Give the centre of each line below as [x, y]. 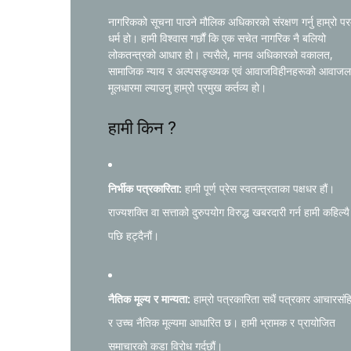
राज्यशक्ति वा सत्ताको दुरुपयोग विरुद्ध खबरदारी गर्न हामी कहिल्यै [229, 212]
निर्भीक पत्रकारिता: [145, 188]
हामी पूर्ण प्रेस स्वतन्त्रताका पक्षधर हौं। [258, 188]
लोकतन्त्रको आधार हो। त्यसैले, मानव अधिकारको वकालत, [221, 54]
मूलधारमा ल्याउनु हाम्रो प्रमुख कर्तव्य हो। [187, 87]
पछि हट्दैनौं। [134, 235]
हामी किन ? [142, 128]
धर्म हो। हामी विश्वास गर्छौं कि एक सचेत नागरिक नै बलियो [217, 38]
